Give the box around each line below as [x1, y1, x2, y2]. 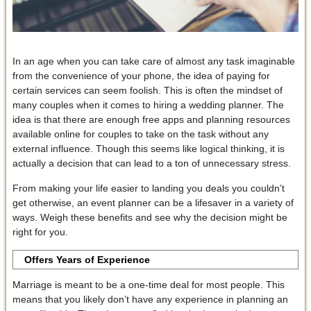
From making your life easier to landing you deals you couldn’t [12, 182, 285, 194]
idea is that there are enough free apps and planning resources [12, 113, 290, 125]
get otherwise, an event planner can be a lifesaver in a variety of [12, 196, 294, 208]
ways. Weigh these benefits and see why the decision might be [12, 211, 287, 223]
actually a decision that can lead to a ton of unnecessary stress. [12, 157, 291, 169]
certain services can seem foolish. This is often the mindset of [12, 84, 283, 96]
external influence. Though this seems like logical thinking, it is [12, 142, 285, 154]
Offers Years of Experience [24, 253, 151, 265]
